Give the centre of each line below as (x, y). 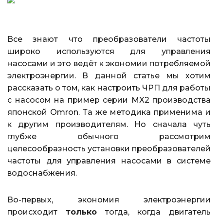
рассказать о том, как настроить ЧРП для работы (109, 88)
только (81, 212)
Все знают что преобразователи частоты (109, 39)
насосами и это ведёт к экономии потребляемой (109, 63)
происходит (36, 212)
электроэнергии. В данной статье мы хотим (109, 75)
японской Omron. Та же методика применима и (109, 112)
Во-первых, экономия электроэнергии (109, 200)
